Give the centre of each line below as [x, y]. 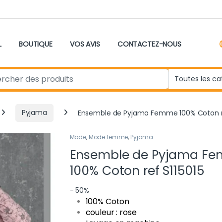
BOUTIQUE [36, 44]
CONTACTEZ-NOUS [149, 44]
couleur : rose [112, 213]
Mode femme [108, 137]
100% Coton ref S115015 [137, 171]
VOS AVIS [85, 44]
